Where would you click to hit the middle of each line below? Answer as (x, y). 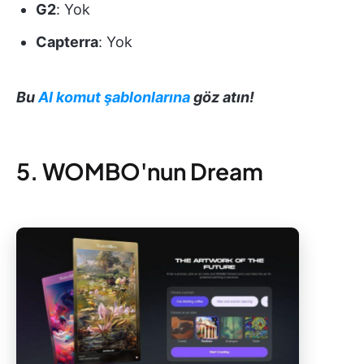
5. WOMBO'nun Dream (140, 171)
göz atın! (222, 97)
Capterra (67, 42)
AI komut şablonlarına (114, 97)
